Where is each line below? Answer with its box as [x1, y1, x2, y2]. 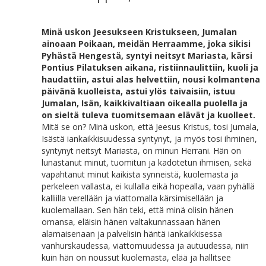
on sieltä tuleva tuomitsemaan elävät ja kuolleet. [42, 109, 255, 121]
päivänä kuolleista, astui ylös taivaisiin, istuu [42, 85, 235, 97]
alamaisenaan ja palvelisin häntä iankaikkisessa [42, 228, 222, 239]
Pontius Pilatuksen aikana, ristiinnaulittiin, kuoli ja [42, 62, 258, 73]
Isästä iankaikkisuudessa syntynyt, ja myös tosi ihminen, [42, 133, 257, 144]
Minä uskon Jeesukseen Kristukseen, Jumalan [42, 26, 237, 37]
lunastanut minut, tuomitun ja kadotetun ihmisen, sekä [42, 157, 252, 168]
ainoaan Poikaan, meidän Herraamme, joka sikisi [42, 38, 251, 49]
